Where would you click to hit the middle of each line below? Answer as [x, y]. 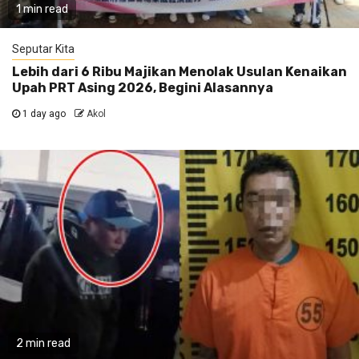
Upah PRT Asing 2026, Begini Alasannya [143, 88]
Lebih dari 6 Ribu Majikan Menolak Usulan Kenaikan [179, 72]
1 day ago [44, 114]
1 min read [42, 10]
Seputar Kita [43, 49]
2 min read [43, 344]
